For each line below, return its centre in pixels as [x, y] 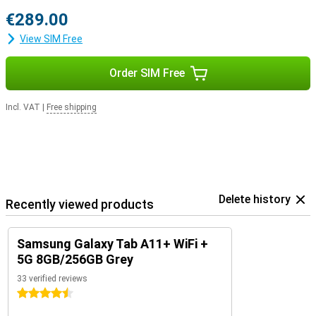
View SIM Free [51, 39]
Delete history [255, 199]
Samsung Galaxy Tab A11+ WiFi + [113, 244]
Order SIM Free [147, 73]
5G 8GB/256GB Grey [75, 259]
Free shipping [72, 107]
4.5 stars [37, 293]
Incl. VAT [23, 107]
